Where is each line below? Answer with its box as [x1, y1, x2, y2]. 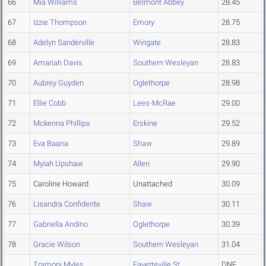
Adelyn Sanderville [33, 38, 94, 47]
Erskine [133, 119, 157, 128]
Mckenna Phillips [33, 119, 90, 128]
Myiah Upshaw [33, 159, 83, 169]
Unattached [133, 179, 172, 189]
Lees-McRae [133, 99, 176, 108]
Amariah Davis [33, 58, 83, 68]
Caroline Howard [33, 179, 88, 189]
